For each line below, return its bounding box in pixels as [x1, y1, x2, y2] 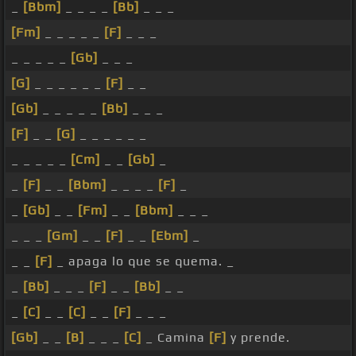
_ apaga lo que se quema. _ [52, 253, 234, 269]
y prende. [226, 330, 290, 346]
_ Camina [141, 330, 209, 346]
